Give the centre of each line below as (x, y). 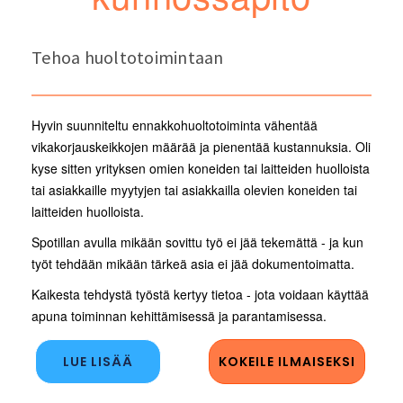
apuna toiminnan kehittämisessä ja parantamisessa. (181, 316)
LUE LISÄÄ (98, 362)
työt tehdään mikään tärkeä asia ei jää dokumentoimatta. (195, 264)
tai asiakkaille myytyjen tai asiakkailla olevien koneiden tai (194, 190)
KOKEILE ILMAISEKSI (287, 362)
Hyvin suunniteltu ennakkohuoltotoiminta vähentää (175, 125)
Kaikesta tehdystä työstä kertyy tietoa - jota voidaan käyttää (200, 295)
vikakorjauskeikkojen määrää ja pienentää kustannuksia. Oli (201, 147)
